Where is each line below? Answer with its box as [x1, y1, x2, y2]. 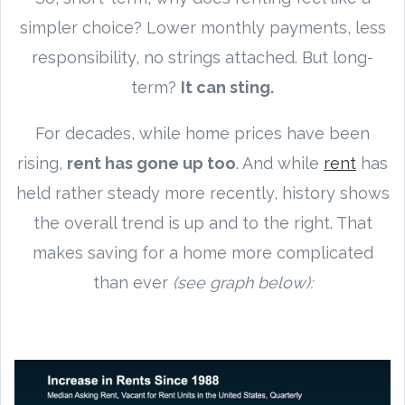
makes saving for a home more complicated [32, 242, 373, 262]
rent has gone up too [67, 153, 236, 173]
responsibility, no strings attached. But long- [32, 47, 373, 67]
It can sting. [181, 77, 274, 97]
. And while [236, 153, 324, 173]
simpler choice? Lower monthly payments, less [19, 17, 386, 37]
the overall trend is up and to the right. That [33, 212, 372, 232]
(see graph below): [172, 272, 313, 292]
